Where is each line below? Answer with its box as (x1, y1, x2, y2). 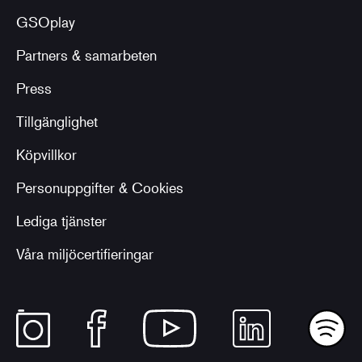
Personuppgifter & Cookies (16, 178, 183, 196)
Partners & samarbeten (16, 45, 157, 64)
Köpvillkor (16, 145, 77, 163)
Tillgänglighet (16, 112, 98, 130)
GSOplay (16, 12, 75, 31)
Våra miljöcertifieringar (16, 244, 154, 263)
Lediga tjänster (16, 211, 107, 229)
